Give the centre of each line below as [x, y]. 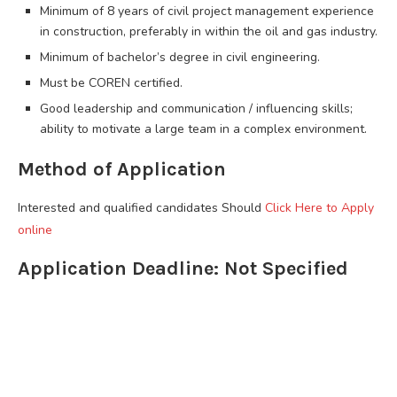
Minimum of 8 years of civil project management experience [207, 11]
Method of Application [122, 169]
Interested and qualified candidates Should [141, 207]
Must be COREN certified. [111, 82]
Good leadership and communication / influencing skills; [196, 108]
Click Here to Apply [319, 207]
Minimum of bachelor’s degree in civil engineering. [180, 57]
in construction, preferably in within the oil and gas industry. [209, 31]
